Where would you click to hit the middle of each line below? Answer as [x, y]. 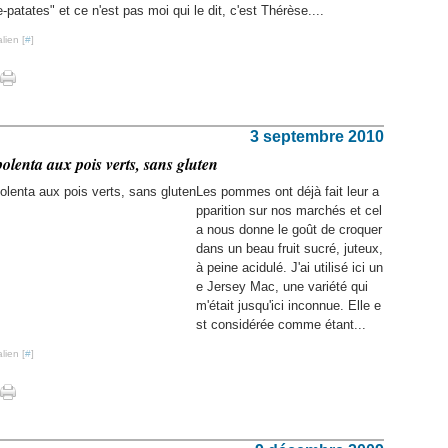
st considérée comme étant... [281, 324]
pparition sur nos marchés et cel [289, 210]
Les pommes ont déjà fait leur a [287, 191]
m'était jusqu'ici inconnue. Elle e [288, 305]
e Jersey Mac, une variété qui [282, 286]
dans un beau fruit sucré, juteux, [289, 248]
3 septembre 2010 [317, 136]
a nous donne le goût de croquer [289, 229]
